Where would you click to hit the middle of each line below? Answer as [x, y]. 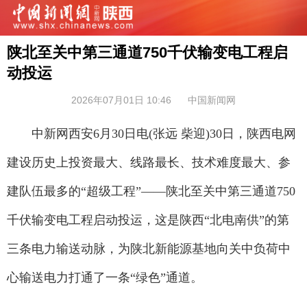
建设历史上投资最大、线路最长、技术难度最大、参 [149, 162]
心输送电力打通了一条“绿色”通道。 [105, 278]
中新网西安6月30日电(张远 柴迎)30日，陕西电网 [151, 134]
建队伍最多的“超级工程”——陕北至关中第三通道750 [151, 191]
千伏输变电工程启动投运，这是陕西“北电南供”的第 [148, 220]
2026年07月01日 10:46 [121, 100]
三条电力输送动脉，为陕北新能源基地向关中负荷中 [149, 249]
